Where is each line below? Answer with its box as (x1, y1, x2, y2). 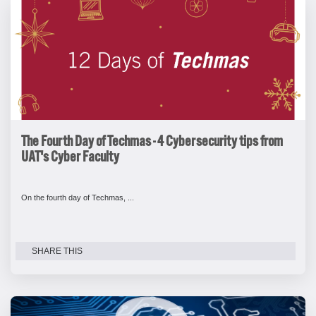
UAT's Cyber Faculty (21, 148, 119, 167)
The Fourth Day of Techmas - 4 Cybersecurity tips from (21, 133, 283, 152)
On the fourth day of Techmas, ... (21, 193, 134, 202)
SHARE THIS (30, 246, 83, 257)
